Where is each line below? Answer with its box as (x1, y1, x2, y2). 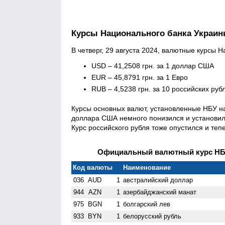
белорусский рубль (123, 212, 182, 220)
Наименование (123, 163, 171, 171)
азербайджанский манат (123, 188, 197, 196)
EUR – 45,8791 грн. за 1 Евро (91, 73, 188, 81)
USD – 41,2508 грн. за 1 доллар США (91, 61, 214, 70)
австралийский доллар (123, 176, 193, 184)
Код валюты (73, 163, 113, 171)
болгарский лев (123, 200, 171, 208)
